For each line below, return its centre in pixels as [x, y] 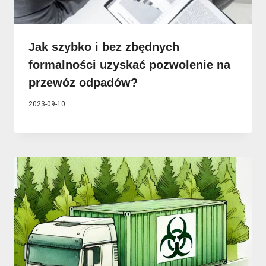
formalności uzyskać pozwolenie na [129, 64]
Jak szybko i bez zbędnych [104, 47]
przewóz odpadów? [83, 82]
